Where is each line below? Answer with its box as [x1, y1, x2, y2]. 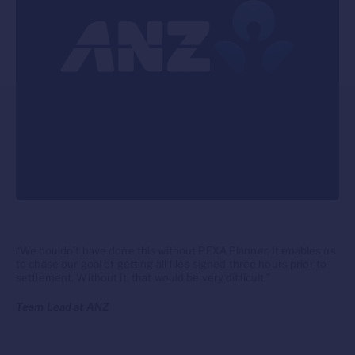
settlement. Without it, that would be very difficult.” [16, 271, 271, 284]
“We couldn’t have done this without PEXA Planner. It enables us [16, 244, 336, 257]
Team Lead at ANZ [16, 300, 109, 313]
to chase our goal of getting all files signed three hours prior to [16, 258, 327, 270]
